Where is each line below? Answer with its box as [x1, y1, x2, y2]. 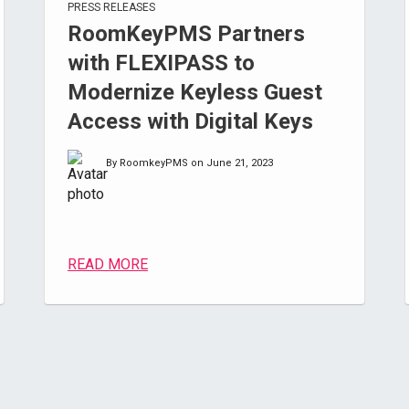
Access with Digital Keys [67, 109, 313, 134]
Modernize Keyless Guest [67, 79, 322, 105]
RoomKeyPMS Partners [67, 21, 305, 47]
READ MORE [67, 256, 148, 273]
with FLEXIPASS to [67, 50, 255, 76]
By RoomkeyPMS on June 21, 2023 [105, 157, 273, 169]
